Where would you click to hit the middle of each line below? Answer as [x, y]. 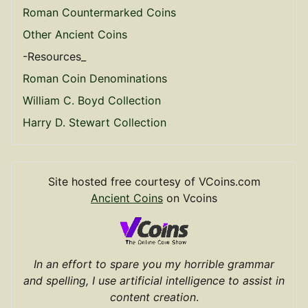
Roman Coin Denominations [95, 78]
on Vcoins [190, 198]
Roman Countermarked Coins [99, 12]
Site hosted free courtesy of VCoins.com [154, 181]
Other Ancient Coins [75, 34]
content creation [153, 297]
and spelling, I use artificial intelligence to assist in [154, 281]
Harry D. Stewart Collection [95, 122]
